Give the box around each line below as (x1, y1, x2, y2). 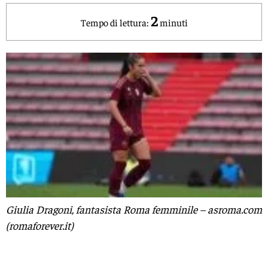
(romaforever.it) (6, 218, 74, 232)
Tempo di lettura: (80, 16, 149, 28)
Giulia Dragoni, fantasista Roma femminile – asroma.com (6, 202, 262, 216)
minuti (159, 16, 188, 28)
